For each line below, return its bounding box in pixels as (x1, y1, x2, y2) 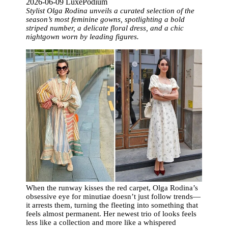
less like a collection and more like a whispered (26, 218, 177, 226)
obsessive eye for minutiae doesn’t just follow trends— (26, 192, 201, 201)
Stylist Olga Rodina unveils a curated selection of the (26, 7, 195, 15)
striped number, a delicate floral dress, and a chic (26, 24, 184, 32)
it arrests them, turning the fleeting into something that (26, 201, 198, 209)
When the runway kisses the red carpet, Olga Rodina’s (26, 183, 198, 192)
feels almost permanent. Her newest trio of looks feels (26, 209, 197, 218)
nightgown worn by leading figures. (26, 33, 139, 41)
